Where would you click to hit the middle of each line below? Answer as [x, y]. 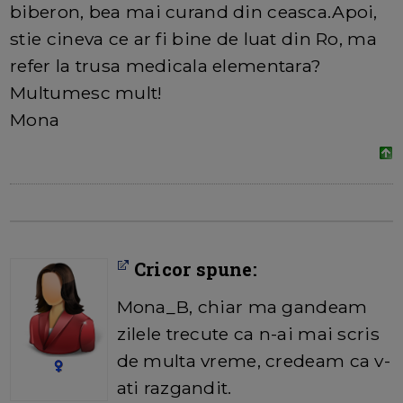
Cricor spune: [193, 269]
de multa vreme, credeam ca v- [253, 361]
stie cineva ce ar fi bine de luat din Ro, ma [193, 39]
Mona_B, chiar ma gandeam [242, 307]
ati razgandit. [174, 388]
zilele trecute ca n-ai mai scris [248, 334]
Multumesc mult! [86, 93]
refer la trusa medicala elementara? [166, 66]
